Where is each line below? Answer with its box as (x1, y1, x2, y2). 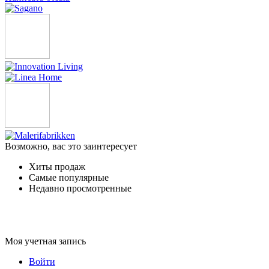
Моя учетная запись (5, 236, 86, 247)
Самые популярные (29, 172, 109, 183)
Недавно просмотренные (29, 183, 131, 194)
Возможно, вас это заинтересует (5, 141, 137, 152)
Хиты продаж (29, 162, 85, 172)
